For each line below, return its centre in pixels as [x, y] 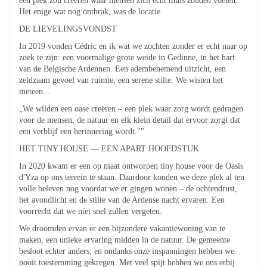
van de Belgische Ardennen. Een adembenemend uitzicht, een [122, 69]
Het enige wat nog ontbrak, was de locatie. [91, 12]
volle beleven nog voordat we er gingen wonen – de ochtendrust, [128, 189]
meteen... [35, 91]
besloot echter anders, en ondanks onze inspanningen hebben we [127, 251]
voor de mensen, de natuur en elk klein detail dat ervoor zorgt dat [130, 120]
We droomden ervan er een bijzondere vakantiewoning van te [122, 229]
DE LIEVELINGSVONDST [68, 29]
